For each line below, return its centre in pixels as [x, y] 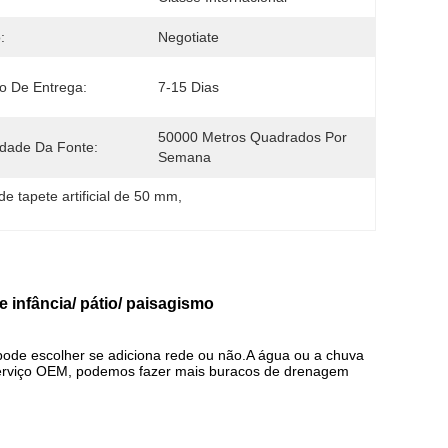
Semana [184, 157]
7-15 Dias [188, 87]
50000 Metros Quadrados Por [252, 137]
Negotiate [188, 37]
